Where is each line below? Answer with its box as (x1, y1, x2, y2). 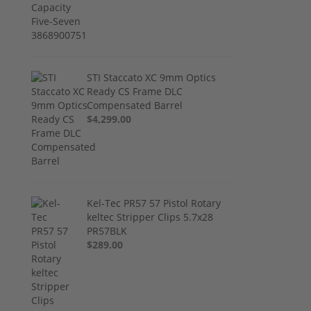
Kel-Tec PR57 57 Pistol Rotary (87, 196, 221, 210)
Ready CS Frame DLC (87, 84, 183, 98)
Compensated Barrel (87, 98, 183, 112)
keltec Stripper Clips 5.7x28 (87, 210, 214, 224)
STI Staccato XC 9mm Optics (87, 70, 217, 84)
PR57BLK (87, 224, 128, 237)
